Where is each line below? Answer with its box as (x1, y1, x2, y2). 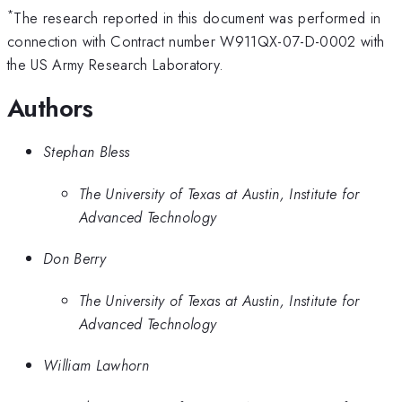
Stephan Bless (43, 141, 130, 163)
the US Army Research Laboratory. (7, 54, 224, 76)
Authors (7, 89, 93, 127)
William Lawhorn (43, 354, 149, 377)
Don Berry (43, 248, 106, 270)
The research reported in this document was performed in (13, 7, 381, 30)
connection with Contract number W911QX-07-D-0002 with (7, 31, 385, 53)
